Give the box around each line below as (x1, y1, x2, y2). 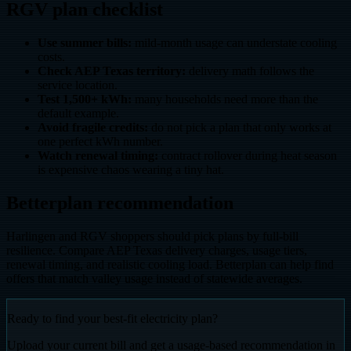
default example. (38, 106, 119, 120)
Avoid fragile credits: (38, 120, 148, 134)
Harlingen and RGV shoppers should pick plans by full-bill (6, 229, 299, 243)
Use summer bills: (38, 35, 132, 49)
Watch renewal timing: (38, 148, 158, 162)
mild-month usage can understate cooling (132, 35, 337, 49)
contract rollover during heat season (158, 148, 337, 162)
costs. (38, 49, 65, 63)
